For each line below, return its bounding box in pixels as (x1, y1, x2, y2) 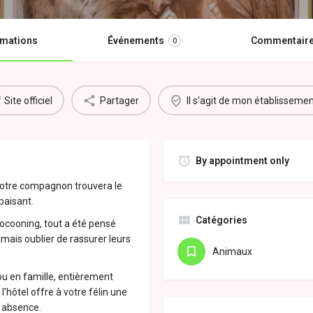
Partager (100, 94, 139, 106)
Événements (107, 35, 164, 47)
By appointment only (196, 155, 289, 167)
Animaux (212, 246, 252, 258)
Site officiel (4, 94, 52, 106)
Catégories (196, 214, 247, 226)
